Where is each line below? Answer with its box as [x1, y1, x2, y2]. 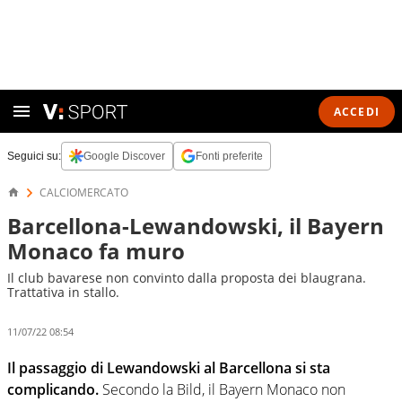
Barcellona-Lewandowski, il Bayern [7, 211, 384, 240]
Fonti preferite [196, 150, 263, 162]
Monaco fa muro [7, 236, 185, 266]
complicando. [7, 379, 102, 399]
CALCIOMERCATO [39, 185, 128, 200]
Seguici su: [7, 150, 61, 162]
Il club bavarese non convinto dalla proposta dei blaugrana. [7, 269, 366, 286]
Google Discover [83, 150, 165, 162]
